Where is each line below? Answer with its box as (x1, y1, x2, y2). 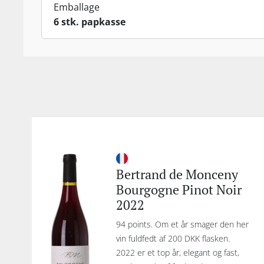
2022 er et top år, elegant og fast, (115, 247, 239, 258)
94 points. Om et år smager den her (115, 219, 249, 230)
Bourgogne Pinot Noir (115, 181, 242, 198)
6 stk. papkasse (54, 15, 126, 28)
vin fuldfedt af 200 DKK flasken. (115, 233, 230, 244)
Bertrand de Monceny (115, 166, 238, 183)
